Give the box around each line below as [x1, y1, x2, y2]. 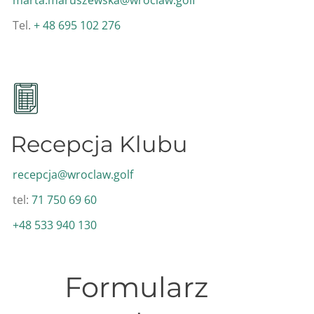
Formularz [64, 269, 208, 304]
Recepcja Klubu [11, 130, 188, 158]
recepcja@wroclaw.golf [13, 166, 133, 182]
